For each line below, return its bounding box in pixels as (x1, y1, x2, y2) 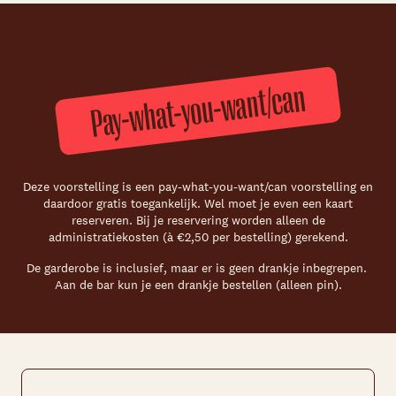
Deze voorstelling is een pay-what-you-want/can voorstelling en (23, 179, 373, 195)
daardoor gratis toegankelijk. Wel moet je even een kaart (43, 195, 353, 212)
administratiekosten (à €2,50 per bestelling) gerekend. (48, 229, 348, 246)
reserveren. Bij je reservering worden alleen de (71, 212, 325, 229)
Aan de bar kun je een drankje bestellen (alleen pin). (54, 277, 342, 293)
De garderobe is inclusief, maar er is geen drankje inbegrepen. (26, 260, 370, 277)
